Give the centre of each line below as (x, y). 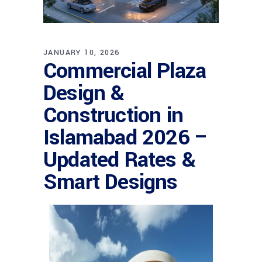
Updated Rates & (119, 160)
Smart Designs (111, 182)
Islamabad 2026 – (126, 137)
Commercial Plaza (125, 71)
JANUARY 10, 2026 (82, 53)
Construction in (113, 115)
